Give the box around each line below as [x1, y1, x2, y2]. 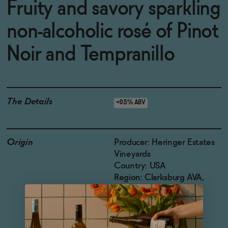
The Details [7, 97, 52, 106]
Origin [7, 138, 33, 147]
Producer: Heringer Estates [114, 138, 215, 147]
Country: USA [114, 161, 166, 170]
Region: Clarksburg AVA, [114, 173, 204, 182]
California [114, 185, 150, 194]
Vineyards [114, 150, 151, 159]
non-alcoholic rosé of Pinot [7, 22, 219, 42]
